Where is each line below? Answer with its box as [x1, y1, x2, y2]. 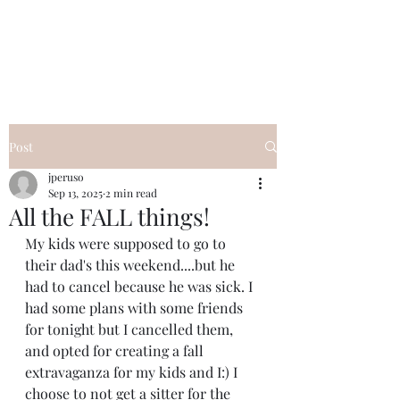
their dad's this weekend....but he [25, 255, 238, 274]
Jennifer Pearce [99, 77, 187, 93]
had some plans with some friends [25, 298, 246, 317]
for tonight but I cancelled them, [25, 320, 237, 338]
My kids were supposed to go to [25, 234, 229, 253]
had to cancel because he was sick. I [25, 277, 256, 296]
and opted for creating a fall [25, 341, 207, 360]
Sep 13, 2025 [48, 186, 103, 200]
